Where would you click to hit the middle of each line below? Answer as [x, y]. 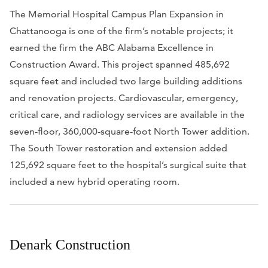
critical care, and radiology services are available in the [127, 115]
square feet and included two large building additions [126, 81]
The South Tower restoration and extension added [118, 148]
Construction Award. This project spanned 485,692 [120, 65]
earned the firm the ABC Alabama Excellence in [112, 48]
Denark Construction [70, 245]
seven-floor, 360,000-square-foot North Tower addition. [130, 132]
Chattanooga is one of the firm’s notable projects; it [121, 31]
